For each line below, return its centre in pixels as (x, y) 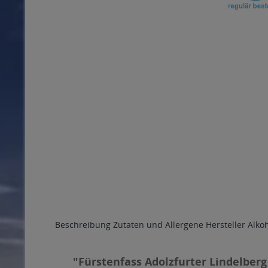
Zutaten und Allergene (158, 225)
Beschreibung (83, 225)
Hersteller (226, 225)
